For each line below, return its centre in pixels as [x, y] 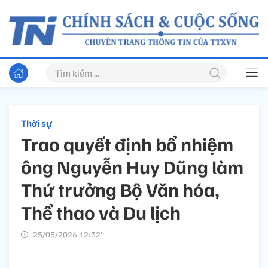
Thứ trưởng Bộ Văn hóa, [120, 189]
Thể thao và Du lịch [101, 212]
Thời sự [36, 124]
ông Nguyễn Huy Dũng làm [132, 167]
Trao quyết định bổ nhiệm [127, 144]
